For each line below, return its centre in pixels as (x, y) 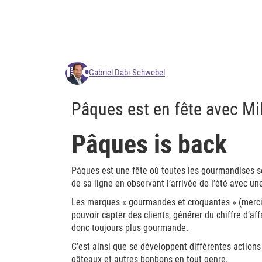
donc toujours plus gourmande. (130, 228)
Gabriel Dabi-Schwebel (127, 73)
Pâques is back (149, 144)
